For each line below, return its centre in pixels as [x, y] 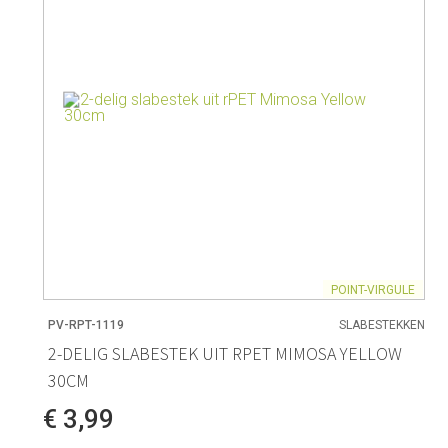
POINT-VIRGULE [373, 289]
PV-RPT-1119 [85, 325]
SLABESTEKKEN [382, 325]
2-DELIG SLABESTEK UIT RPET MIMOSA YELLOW [224, 353]
